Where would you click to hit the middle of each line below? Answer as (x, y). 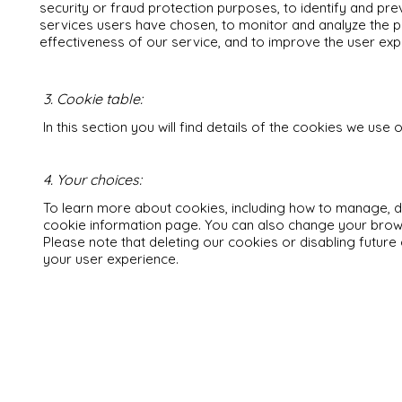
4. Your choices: (92, 179)
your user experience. (111, 259)
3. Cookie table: (93, 99)
